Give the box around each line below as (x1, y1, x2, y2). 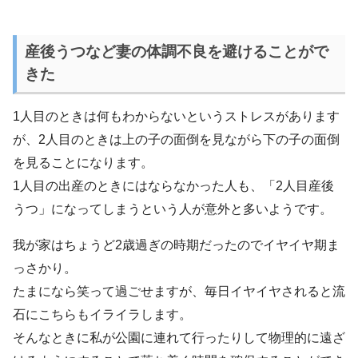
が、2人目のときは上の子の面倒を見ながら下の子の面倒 (13, 133, 340, 147)
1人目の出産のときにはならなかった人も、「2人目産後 (13, 179, 334, 193)
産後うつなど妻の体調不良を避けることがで (24, 43, 328, 61)
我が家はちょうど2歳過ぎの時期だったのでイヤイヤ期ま (13, 238, 340, 253)
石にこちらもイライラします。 (13, 308, 192, 322)
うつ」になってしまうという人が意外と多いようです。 (13, 202, 332, 217)
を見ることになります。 (13, 156, 153, 170)
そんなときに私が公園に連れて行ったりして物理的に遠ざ (13, 331, 345, 345)
